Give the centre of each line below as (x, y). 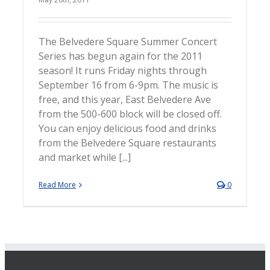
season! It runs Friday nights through (123, 71)
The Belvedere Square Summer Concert (128, 42)
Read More (57, 185)
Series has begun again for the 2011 (121, 56)
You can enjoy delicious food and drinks (127, 129)
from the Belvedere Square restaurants (127, 143)
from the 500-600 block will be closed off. (130, 114)
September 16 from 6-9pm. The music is (128, 85)
